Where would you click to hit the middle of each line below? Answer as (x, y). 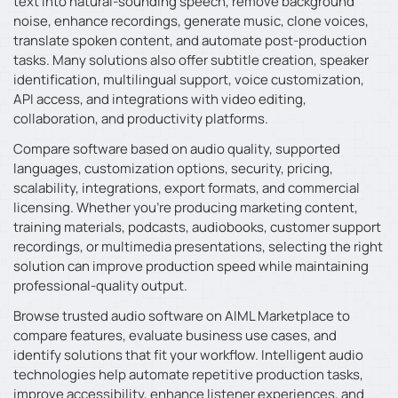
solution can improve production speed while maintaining (191, 266)
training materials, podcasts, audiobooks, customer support (197, 227)
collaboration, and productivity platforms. (141, 119)
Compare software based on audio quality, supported (177, 149)
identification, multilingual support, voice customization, (189, 80)
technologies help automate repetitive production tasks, (188, 374)
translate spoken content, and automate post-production (190, 40)
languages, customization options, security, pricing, (173, 168)
